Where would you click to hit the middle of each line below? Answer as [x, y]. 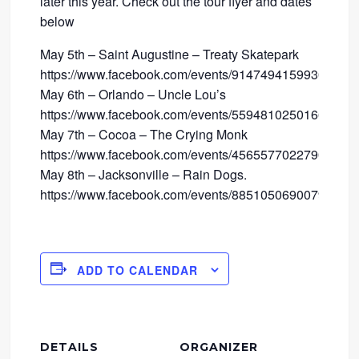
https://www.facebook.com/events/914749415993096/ [192, 74]
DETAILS [70, 347]
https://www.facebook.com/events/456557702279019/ [192, 154]
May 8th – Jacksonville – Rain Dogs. [144, 174]
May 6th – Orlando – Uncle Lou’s [133, 94]
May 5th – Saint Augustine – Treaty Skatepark [170, 54]
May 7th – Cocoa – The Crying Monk [144, 134]
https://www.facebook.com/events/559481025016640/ [192, 114]
